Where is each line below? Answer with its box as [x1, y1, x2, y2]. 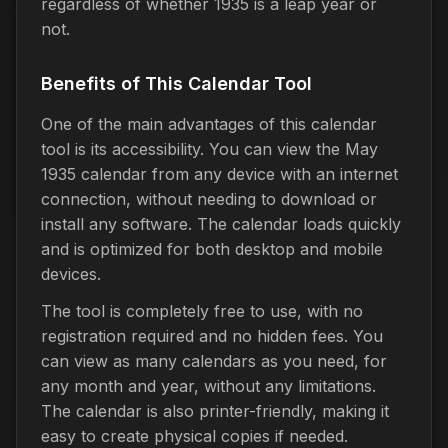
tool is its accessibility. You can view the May [41, 138, 378, 159]
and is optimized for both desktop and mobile [41, 238, 383, 259]
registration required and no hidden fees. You [41, 325, 383, 346]
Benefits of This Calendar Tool [41, 72, 312, 94]
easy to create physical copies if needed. [41, 425, 348, 446]
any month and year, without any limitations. [41, 375, 376, 396]
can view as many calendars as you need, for [41, 350, 387, 371]
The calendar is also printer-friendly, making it [41, 400, 389, 421]
